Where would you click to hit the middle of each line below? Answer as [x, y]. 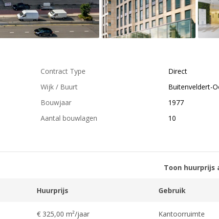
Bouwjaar [56, 102]
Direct [178, 71]
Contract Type [63, 71]
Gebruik [172, 190]
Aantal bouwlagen [69, 118]
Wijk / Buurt [59, 87]
